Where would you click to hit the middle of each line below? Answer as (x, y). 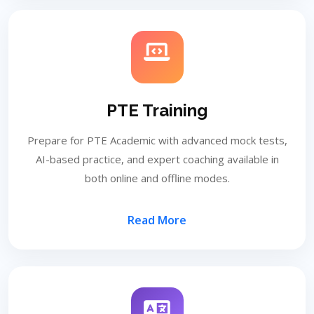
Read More (157, 220)
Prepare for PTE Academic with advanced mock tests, (157, 140)
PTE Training (157, 110)
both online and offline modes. (157, 178)
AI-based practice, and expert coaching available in (157, 159)
